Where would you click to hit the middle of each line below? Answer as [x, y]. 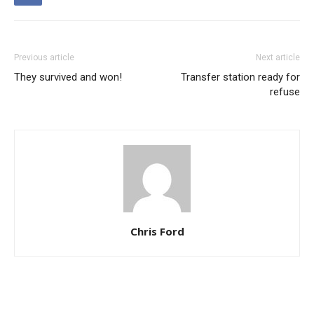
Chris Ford [157, 231]
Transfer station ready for [240, 77]
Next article [278, 57]
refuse [285, 92]
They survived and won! [68, 77]
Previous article [44, 57]
